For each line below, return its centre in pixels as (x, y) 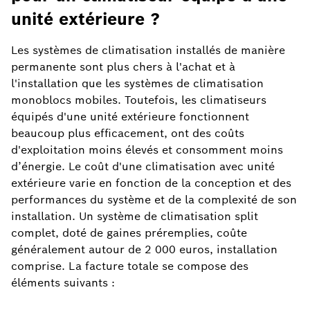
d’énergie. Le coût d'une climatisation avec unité (143, 167)
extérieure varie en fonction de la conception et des (151, 183)
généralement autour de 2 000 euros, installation (144, 250)
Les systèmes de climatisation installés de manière (148, 51)
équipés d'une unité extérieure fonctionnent (130, 117)
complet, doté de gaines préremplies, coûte (129, 233)
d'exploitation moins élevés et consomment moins (147, 150)
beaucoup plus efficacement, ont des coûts (128, 134)
